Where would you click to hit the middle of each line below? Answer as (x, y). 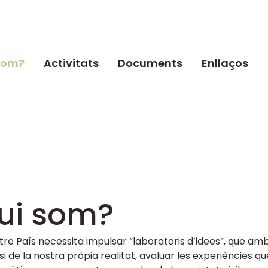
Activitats (71, 63)
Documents (150, 63)
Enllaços (225, 63)
